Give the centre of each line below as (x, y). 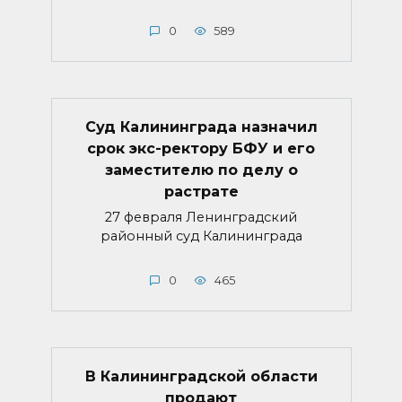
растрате (201, 191)
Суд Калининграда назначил (201, 127)
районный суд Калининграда (201, 236)
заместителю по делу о (201, 170)
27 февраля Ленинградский (201, 218)
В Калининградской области (201, 376)
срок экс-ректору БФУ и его (201, 148)
